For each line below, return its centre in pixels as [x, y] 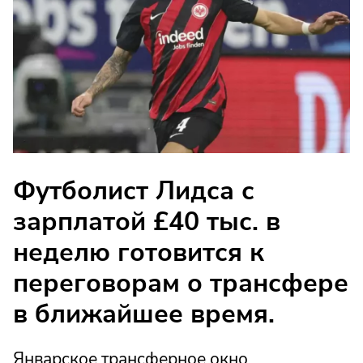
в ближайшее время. [144, 314]
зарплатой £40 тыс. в [147, 222]
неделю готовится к [139, 253]
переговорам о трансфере [181, 284]
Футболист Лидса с [134, 191]
